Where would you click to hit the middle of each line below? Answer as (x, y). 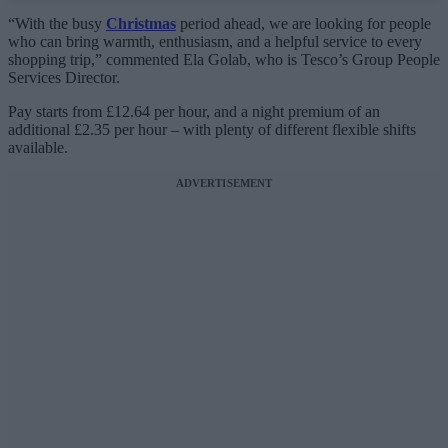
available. (38, 148)
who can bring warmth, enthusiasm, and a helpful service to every (215, 42)
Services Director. (64, 78)
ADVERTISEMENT (224, 183)
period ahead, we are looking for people (303, 24)
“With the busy (57, 24)
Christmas (141, 24)
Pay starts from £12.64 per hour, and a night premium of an (194, 112)
